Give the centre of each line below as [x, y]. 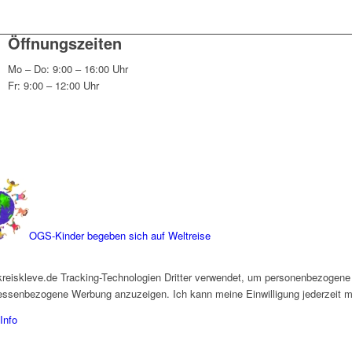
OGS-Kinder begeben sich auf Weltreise [120, 236]
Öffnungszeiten [65, 43]
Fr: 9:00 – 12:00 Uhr [54, 86]
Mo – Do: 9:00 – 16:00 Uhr [68, 69]
